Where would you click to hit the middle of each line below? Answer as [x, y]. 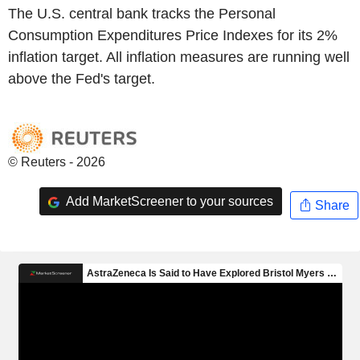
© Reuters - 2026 [57, 162]
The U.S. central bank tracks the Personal [142, 14]
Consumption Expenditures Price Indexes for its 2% [173, 35]
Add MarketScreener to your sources [168, 201]
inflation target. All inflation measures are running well [179, 57]
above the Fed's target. [82, 79]
